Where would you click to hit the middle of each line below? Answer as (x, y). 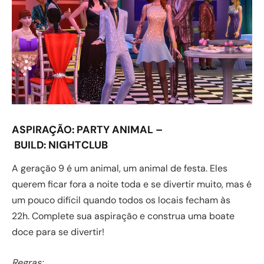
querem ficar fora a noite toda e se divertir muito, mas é (132, 184)
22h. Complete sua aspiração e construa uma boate (123, 216)
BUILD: (31, 145)
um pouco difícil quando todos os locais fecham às (121, 200)
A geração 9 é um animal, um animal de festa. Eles (120, 169)
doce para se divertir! (58, 232)
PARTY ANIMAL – (120, 129)
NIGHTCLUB (78, 145)
